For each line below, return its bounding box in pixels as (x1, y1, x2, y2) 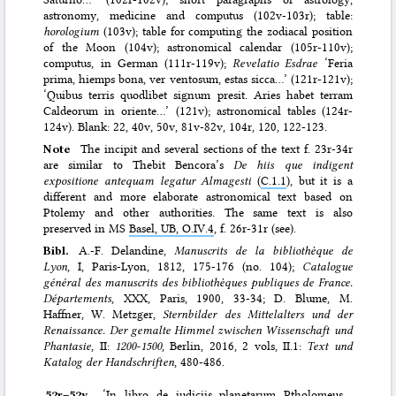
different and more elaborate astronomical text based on (43, 189, 353, 204)
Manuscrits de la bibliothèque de (174, 243, 353, 258)
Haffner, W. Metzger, (43, 307, 164, 322)
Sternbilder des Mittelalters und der (163, 307, 353, 322)
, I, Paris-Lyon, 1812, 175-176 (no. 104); (67, 259, 302, 274)
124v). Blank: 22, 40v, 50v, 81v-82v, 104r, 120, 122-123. (43, 119, 328, 134)
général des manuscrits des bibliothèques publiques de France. (43, 275, 353, 290)
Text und (307, 339, 353, 354)
